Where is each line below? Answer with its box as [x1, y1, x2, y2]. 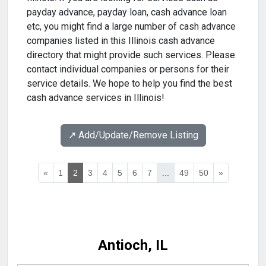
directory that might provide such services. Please [27, 49, 235, 61]
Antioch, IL [98, 237, 168, 254]
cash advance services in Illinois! [27, 92, 164, 104]
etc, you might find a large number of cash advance [27, 21, 236, 33]
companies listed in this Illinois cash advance [27, 35, 215, 47]
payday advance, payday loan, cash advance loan [27, 7, 227, 18]
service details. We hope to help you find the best [27, 78, 232, 90]
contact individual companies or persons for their [27, 64, 229, 75]
